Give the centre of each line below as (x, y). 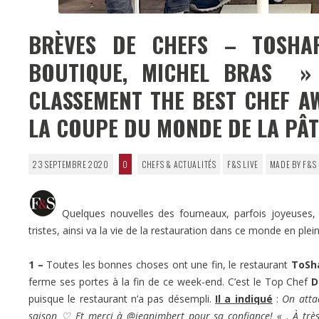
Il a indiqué (244, 298)
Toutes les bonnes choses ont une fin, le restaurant (167, 264)
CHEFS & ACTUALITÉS (179, 164)
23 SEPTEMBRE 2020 (70, 164)
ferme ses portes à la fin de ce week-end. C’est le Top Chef (170, 281)
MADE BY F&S (293, 164)
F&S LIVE (243, 164)
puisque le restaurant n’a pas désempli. (122, 298)
